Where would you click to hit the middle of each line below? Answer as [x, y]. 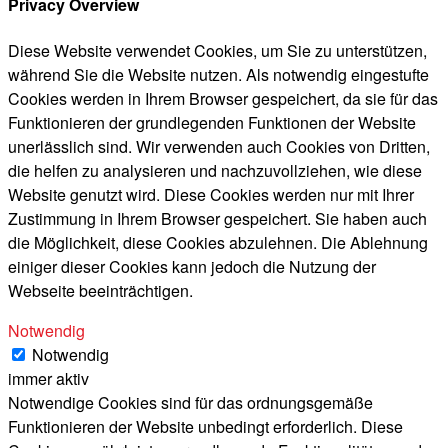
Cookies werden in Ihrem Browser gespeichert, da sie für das [223, 98]
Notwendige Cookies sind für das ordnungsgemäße [190, 402]
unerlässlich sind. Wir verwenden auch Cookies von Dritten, [219, 146]
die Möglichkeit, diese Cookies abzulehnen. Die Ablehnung [218, 242]
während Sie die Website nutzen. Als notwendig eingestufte [218, 74]
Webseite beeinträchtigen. [100, 290]
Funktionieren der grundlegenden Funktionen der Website [212, 122]
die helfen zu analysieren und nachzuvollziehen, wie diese [215, 170]
